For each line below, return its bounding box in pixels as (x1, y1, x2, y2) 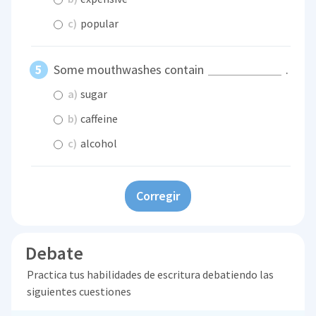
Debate (25, 241, 84, 265)
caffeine (78, 111, 119, 126)
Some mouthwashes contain (54, 61, 207, 78)
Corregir (136, 187, 180, 204)
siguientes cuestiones (26, 284, 131, 298)
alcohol (78, 135, 118, 150)
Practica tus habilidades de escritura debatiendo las (26, 267, 274, 281)
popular (78, 16, 119, 31)
